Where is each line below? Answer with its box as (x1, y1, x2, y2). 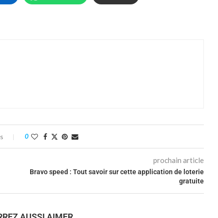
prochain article (153, 156, 204, 164)
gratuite (179, 177, 204, 185)
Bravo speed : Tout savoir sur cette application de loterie (29, 168, 204, 176)
